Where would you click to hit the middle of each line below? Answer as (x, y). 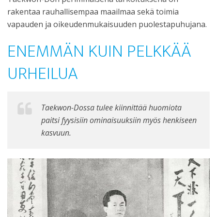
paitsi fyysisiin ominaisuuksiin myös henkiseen (119, 120)
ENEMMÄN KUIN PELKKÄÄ (99, 51)
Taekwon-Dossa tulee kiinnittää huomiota (111, 108)
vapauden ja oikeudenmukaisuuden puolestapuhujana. (107, 24)
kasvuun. (57, 133)
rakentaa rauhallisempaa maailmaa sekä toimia (93, 12)
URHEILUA (43, 74)
